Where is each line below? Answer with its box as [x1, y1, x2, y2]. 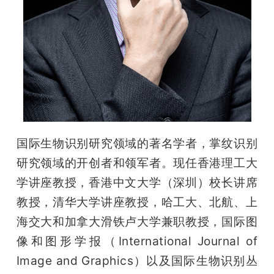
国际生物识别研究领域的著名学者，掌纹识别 [16, 136, 258, 151]
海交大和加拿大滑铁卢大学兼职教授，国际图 [16, 214, 258, 229]
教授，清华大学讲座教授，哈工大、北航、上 [16, 194, 258, 210]
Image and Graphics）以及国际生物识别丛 [16, 253, 258, 268]
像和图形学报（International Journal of [16, 234, 258, 249]
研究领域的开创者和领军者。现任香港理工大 [16, 155, 258, 171]
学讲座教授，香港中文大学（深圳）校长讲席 [16, 175, 258, 190]
